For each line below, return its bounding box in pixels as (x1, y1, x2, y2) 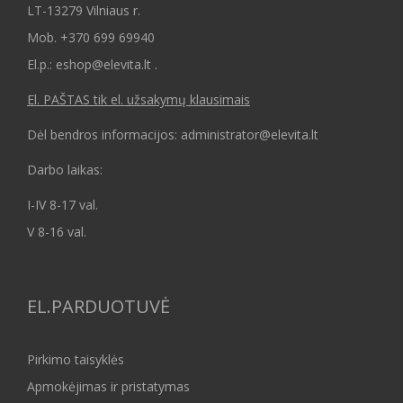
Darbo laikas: (27, 161, 103, 179)
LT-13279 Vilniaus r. (27, 2, 140, 20)
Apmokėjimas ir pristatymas (27, 378, 190, 396)
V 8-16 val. (27, 223, 86, 241)
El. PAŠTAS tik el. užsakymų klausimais (27, 91, 250, 109)
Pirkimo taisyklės (27, 351, 124, 369)
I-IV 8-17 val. (27, 196, 98, 214)
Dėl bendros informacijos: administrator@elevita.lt (27, 126, 318, 144)
